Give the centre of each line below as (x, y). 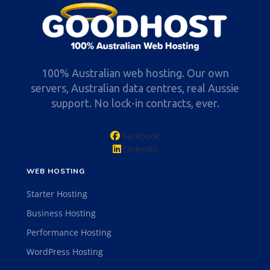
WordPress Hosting (65, 252)
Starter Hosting (57, 194)
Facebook (141, 136)
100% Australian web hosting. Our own (135, 73)
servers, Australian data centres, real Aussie (135, 88)
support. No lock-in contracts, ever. (135, 103)
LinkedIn (140, 149)
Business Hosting (61, 213)
